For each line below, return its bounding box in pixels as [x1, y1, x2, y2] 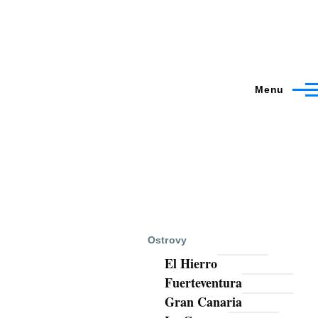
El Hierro [164, 254, 217, 273]
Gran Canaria [164, 292, 242, 312]
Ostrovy [147, 234, 187, 246]
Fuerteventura [164, 273, 242, 292]
